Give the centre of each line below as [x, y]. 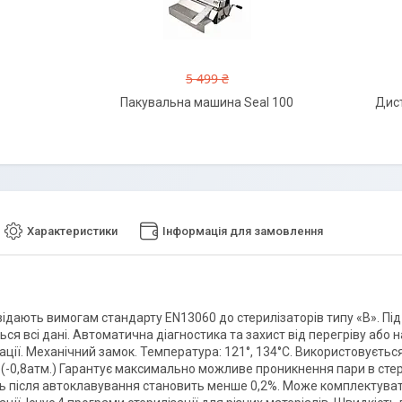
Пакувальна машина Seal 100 [207, 102]
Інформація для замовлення [243, 232]
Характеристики [72, 232]
